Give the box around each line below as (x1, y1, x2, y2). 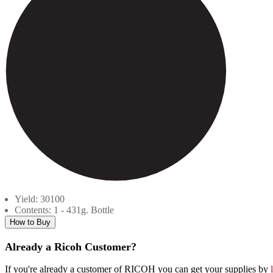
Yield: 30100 (15, 194, 65, 205)
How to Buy (10, 218, 51, 227)
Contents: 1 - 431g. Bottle (15, 205, 114, 216)
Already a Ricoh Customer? (5, 241, 136, 253)
